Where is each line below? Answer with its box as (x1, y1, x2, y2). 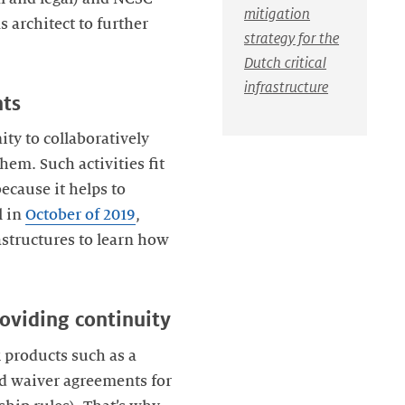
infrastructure (244, 79, 328, 96)
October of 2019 (25, 207, 136, 224)
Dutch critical (244, 54, 326, 71)
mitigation (244, 5, 310, 23)
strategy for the (244, 30, 339, 47)
